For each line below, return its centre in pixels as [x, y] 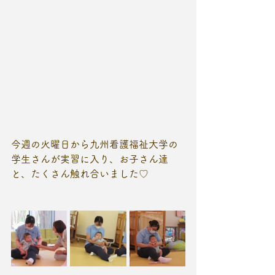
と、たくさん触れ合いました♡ [80, 174]
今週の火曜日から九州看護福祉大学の [95, 145]
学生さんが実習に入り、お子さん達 [90, 159]
